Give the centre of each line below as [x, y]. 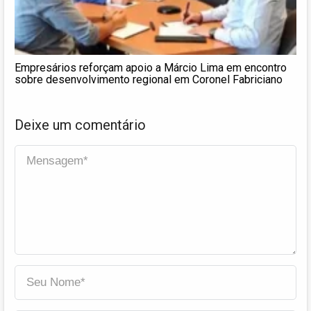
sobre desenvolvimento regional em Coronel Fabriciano [149, 79]
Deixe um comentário [80, 125]
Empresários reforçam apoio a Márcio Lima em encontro [151, 67]
